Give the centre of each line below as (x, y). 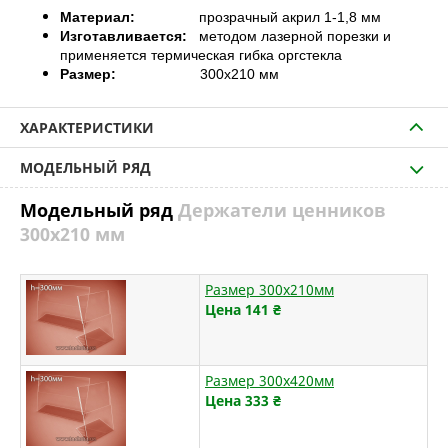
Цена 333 (237, 400)
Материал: (97, 17)
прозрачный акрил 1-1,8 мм (258, 17)
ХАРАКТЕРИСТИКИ (87, 127)
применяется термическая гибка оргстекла (201, 55)
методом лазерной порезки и (289, 36)
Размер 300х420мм (269, 380)
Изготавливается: (123, 36)
